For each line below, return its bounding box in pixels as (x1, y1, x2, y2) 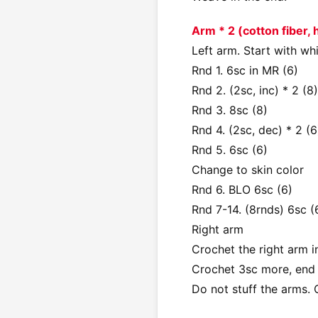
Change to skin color (192, 162, 304, 177)
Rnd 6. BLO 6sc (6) (192, 182, 292, 197)
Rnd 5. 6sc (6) (192, 142, 268, 157)
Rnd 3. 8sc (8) (192, 102, 268, 117)
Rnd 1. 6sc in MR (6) (192, 62, 298, 77)
